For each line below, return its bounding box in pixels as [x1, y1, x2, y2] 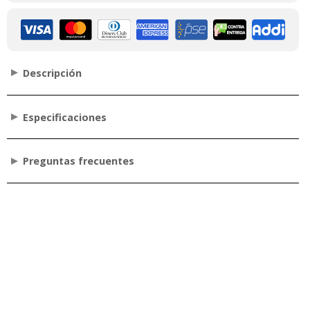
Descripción [22, 66, 82, 80]
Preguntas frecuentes [22, 154, 134, 168]
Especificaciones [22, 110, 107, 124]
